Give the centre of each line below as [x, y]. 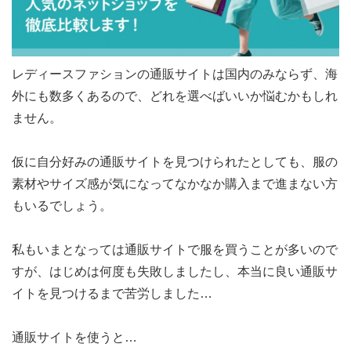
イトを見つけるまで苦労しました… [112, 294]
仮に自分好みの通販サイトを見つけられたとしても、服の [175, 162]
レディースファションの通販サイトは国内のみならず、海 [175, 74]
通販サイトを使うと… [74, 338]
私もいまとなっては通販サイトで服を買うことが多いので [175, 250]
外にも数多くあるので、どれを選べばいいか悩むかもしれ [175, 96]
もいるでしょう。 [62, 206]
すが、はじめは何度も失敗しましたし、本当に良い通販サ [175, 272]
